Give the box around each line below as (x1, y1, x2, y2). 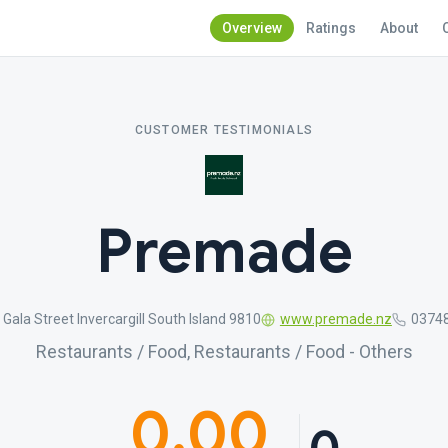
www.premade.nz (279, 311, 392, 327)
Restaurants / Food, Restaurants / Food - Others (35, 341, 413, 362)
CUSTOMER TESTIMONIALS (134, 123, 314, 137)
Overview (222, 20, 282, 36)
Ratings (306, 20, 356, 36)
